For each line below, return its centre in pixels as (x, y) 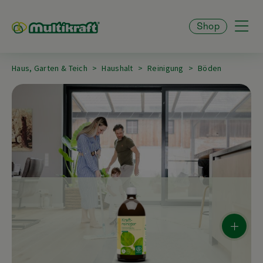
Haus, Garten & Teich (50, 68)
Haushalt (117, 68)
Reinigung (166, 68)
